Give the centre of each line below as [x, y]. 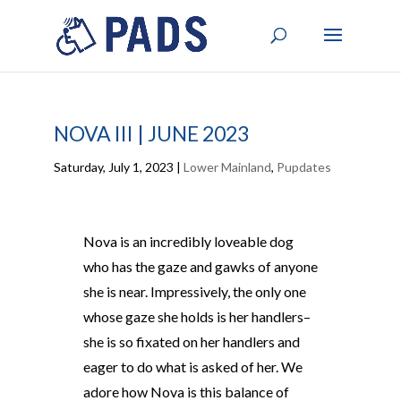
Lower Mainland [227, 167]
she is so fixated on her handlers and [191, 341]
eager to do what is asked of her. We [192, 367]
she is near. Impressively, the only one [194, 291]
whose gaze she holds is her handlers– [196, 316]
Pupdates [303, 167]
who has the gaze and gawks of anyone [200, 266]
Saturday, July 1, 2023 [113, 167]
